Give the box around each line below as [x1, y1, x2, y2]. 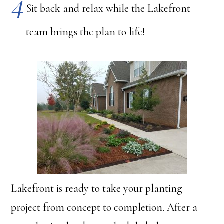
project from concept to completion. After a [11, 201, 198, 214]
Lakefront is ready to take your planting [11, 182, 183, 195]
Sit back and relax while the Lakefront [26, 2, 191, 15]
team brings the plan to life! [26, 25, 145, 38]
